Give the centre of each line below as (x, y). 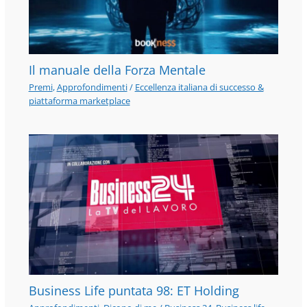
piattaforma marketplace (79, 100)
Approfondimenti (92, 87)
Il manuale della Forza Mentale (117, 70)
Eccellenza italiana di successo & (199, 87)
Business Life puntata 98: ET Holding (134, 290)
